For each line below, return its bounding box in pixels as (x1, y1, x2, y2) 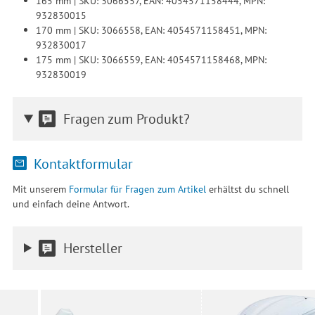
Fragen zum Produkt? (63, 109, 190, 129)
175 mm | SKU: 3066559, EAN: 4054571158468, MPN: (35, 53, 266, 67)
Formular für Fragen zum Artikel (68, 182, 206, 196)
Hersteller (63, 238, 122, 257)
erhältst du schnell (205, 182, 289, 196)
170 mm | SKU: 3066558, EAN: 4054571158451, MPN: (35, 23, 266, 37)
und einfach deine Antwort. (12, 197, 129, 211)
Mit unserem (12, 182, 69, 196)
